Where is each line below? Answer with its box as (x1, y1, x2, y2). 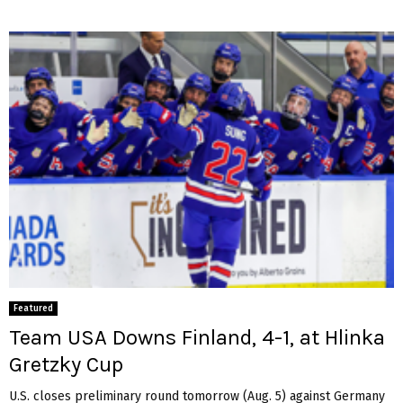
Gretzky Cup (9, 352, 123, 378)
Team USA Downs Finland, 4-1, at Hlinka (9, 325, 385, 351)
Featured (13, 303, 53, 315)
